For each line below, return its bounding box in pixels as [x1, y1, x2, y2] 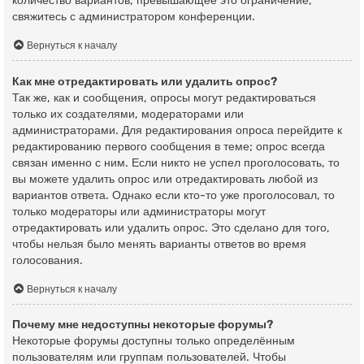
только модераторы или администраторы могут [12, 204, 266, 219]
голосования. [12, 253, 83, 267]
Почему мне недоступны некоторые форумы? [12, 318, 273, 332]
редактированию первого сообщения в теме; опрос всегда [12, 139, 325, 154]
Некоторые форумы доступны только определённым [12, 334, 295, 349]
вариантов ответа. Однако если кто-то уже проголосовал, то [12, 188, 335, 202]
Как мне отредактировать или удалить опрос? [12, 74, 277, 89]
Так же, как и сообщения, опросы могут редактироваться [12, 90, 316, 105]
